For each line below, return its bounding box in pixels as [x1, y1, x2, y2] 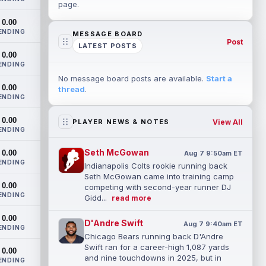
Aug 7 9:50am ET [183, 149, 243, 157]
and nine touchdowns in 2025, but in [84, 253, 221, 262]
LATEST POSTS [78, 42, 137, 50]
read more [111, 194, 151, 202]
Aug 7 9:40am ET [183, 220, 243, 228]
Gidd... [84, 193, 109, 202]
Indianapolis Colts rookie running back [84, 161, 227, 170]
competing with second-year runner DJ [84, 182, 231, 192]
